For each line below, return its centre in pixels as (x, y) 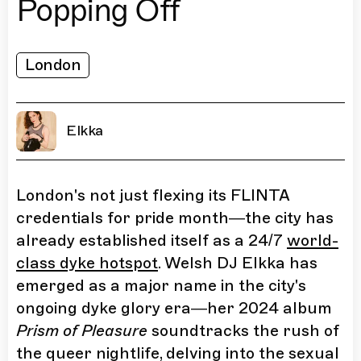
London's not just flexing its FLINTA (153, 195)
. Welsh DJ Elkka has (238, 263)
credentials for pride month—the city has (175, 218)
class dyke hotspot (87, 263)
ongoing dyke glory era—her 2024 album (174, 308)
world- (313, 240)
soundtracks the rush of (243, 330)
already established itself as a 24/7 (151, 240)
